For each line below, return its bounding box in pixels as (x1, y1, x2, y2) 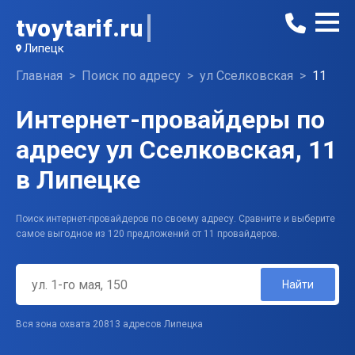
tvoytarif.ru (16, 14, 143, 42)
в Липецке (16, 165, 140, 195)
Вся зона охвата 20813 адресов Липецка (16, 319, 203, 330)
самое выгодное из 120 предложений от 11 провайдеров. (16, 228, 280, 240)
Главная (16, 68, 63, 83)
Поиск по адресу (82, 68, 181, 83)
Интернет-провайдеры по (16, 105, 325, 135)
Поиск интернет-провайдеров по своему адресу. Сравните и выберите (16, 213, 335, 225)
